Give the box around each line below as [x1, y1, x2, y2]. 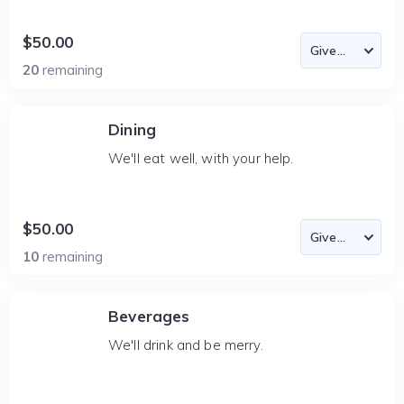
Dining [108, 120, 157, 139]
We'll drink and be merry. [108, 336, 263, 353]
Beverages [108, 307, 190, 326]
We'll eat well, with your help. [108, 150, 294, 167]
